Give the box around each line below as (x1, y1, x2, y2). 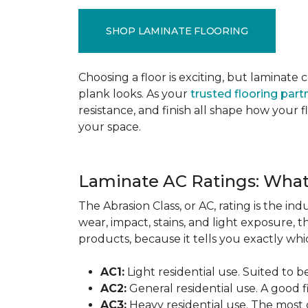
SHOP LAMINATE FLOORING (106, 24, 248, 37)
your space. (78, 120, 141, 133)
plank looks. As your (78, 87, 190, 100)
